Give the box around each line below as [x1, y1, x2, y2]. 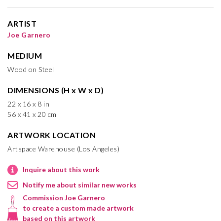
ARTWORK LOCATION [7, 130, 96, 140]
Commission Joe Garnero [23, 193, 105, 202]
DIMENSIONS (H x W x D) [7, 85, 104, 95]
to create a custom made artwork [23, 203, 134, 212]
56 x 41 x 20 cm [7, 110, 57, 118]
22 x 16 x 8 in [7, 99, 49, 108]
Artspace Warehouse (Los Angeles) [7, 144, 119, 153]
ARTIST [7, 18, 37, 28]
